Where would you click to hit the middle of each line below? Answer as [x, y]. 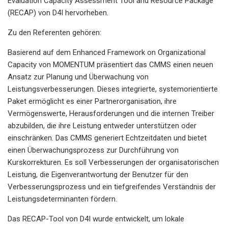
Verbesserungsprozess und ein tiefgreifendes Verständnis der [112, 187]
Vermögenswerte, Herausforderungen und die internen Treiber [111, 113]
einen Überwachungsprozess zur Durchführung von [93, 150]
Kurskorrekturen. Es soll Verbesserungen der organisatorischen [113, 162]
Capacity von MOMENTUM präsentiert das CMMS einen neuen [110, 64]
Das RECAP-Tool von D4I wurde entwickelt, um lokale [96, 219]
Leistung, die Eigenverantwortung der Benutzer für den [98, 174]
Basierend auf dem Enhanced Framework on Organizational [107, 52]
